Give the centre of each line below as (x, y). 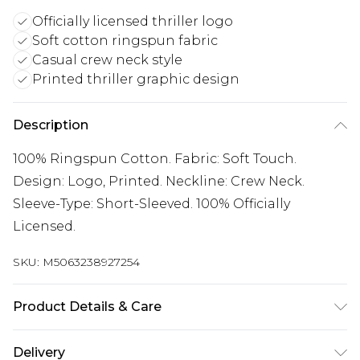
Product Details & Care (87, 307)
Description (51, 125)
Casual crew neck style (107, 60)
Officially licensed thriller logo (133, 21)
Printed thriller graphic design (136, 79)
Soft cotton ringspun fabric (125, 41)
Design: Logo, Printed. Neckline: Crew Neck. (159, 181)
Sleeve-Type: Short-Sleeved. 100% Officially (151, 204)
